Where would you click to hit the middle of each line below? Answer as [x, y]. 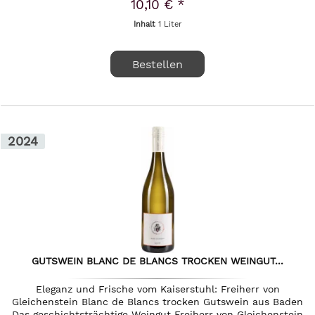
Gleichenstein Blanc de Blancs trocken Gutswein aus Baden [158, 301]
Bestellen [158, 64]
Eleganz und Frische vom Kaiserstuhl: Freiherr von [157, 289]
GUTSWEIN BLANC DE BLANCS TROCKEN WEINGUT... [158, 261]
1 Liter [170, 24]
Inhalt [146, 24]
